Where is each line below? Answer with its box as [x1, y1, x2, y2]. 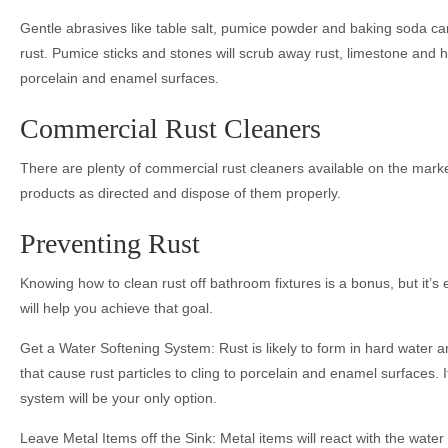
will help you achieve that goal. [20, 300, 213, 316]
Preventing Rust [20, 228, 200, 259]
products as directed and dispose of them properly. [20, 185, 341, 201]
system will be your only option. [20, 390, 217, 406]
